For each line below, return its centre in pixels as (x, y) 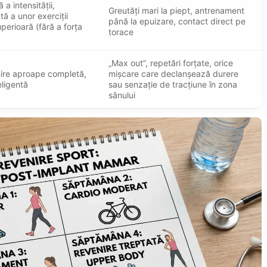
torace (121, 32)
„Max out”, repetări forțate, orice (171, 63)
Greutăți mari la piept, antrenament (176, 10)
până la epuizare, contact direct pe (177, 21)
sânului (122, 95)
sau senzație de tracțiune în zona (173, 84)
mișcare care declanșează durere (173, 73)
